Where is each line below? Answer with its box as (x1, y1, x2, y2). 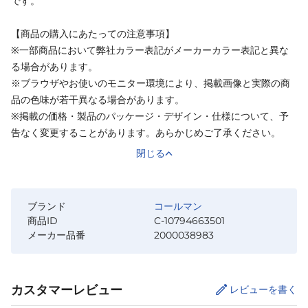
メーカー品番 (27, 229, 85, 242)
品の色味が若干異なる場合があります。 (11, 93, 184, 107)
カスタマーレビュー (11, 283, 122, 298)
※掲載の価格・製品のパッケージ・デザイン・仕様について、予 (11, 110, 289, 123)
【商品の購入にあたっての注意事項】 (11, 27, 175, 41)
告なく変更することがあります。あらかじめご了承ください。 (11, 126, 280, 140)
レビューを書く (230, 283, 297, 296)
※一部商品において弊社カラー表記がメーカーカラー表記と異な (11, 44, 289, 57)
